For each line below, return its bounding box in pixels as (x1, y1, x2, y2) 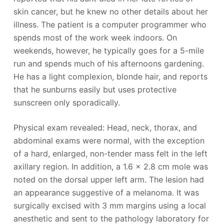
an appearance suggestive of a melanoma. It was (13, 187, 199, 197)
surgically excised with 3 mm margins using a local (13, 200, 206, 210)
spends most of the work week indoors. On (13, 32, 177, 42)
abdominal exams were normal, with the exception (13, 135, 204, 145)
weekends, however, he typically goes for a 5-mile (13, 45, 204, 55)
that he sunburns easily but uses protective (13, 84, 176, 94)
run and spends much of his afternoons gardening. (13, 58, 204, 68)
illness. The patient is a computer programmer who (13, 19, 206, 29)
